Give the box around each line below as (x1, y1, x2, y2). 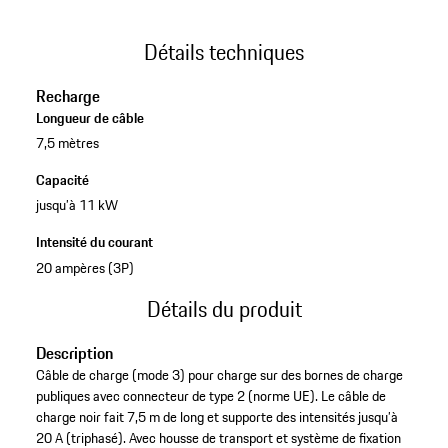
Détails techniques (144, 35, 304, 68)
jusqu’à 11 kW (35, 194, 118, 217)
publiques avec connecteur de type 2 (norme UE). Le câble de (35, 385, 386, 408)
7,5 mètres (35, 132, 99, 155)
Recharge (35, 84, 100, 109)
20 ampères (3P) (35, 256, 134, 279)
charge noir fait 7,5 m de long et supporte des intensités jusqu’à (35, 406, 398, 429)
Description (35, 341, 113, 366)
